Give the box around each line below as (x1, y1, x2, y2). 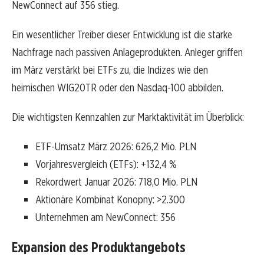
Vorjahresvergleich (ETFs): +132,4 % (35, 157, 177, 171)
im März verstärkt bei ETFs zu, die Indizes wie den (12, 63, 208, 77)
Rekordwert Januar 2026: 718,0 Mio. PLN (35, 175, 197, 189)
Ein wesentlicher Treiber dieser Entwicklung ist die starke (12, 28, 232, 42)
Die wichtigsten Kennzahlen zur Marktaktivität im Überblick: (12, 110, 244, 124)
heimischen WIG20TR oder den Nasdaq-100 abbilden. (12, 81, 223, 95)
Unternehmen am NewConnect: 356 (35, 210, 176, 225)
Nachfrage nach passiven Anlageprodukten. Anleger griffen (12, 45, 243, 60)
